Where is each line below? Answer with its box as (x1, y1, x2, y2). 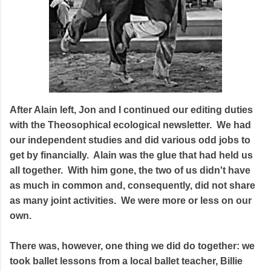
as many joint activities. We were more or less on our (10, 195, 252, 206)
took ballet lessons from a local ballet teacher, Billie (10, 255, 243, 266)
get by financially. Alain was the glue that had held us (10, 149, 253, 160)
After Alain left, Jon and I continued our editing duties (10, 104, 253, 115)
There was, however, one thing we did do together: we (10, 240, 255, 251)
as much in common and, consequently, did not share (10, 180, 255, 191)
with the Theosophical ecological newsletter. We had (10, 119, 251, 130)
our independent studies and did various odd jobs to (10, 134, 250, 145)
